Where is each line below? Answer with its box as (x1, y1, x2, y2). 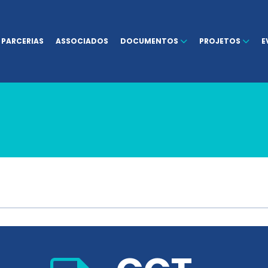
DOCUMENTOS (120, 36, 180, 46)
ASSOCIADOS (56, 36, 108, 46)
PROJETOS (199, 36, 242, 46)
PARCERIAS (1, 36, 44, 46)
